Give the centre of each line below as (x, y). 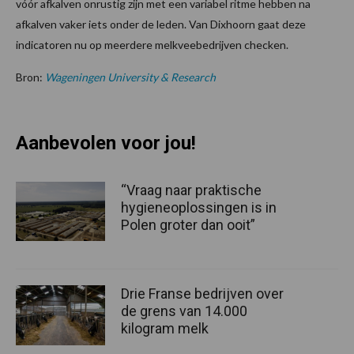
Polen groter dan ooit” (188, 224)
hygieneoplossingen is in (199, 207)
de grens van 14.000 (184, 311)
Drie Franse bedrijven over (202, 294)
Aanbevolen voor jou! (106, 143)
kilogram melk (165, 329)
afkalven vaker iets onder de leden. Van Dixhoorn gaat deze (161, 24)
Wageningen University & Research (130, 77)
